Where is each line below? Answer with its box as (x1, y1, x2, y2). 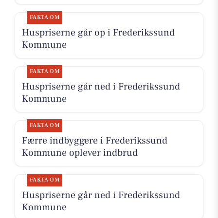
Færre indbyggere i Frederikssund (21, 134, 167, 147)
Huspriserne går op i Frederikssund (21, 26, 175, 39)
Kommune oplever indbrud (21, 146, 138, 160)
